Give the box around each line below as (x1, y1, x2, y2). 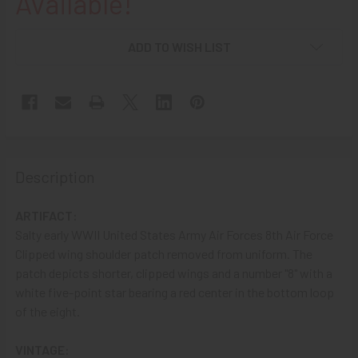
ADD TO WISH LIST (127, 38, 231, 54)
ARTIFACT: (15, 207, 78, 223)
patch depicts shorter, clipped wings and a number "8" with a (15, 265, 332, 280)
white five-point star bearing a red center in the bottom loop (15, 284, 334, 300)
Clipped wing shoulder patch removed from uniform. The (15, 245, 312, 261)
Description (15, 166, 95, 186)
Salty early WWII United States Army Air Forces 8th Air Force (15, 226, 333, 242)
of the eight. (15, 303, 80, 319)
